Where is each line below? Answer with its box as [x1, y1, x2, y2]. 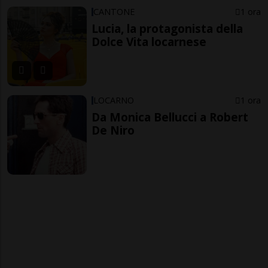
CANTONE [93, 6, 135, 18]
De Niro [92, 121, 135, 138]
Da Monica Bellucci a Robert [92, 108, 249, 125]
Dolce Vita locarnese [92, 33, 207, 50]
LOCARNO [93, 94, 135, 106]
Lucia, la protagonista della [92, 20, 243, 37]
